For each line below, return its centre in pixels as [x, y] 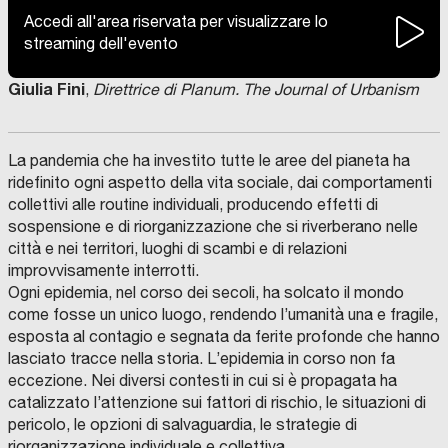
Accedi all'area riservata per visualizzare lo [176, 21]
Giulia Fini [46, 89]
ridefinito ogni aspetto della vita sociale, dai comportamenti [220, 182]
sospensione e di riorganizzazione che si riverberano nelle [213, 226]
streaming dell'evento [101, 43]
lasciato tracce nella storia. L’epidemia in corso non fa [201, 358]
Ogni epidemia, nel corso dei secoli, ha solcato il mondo [206, 292]
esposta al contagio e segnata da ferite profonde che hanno [224, 336]
